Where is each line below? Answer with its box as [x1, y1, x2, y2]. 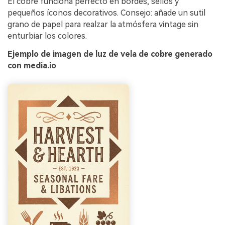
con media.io [8, 60, 56, 70]
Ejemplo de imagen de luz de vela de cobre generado [8, 49, 212, 59]
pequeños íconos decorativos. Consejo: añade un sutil [8, 8, 205, 18]
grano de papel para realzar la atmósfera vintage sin [8, 19, 198, 29]
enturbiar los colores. [8, 31, 87, 41]
